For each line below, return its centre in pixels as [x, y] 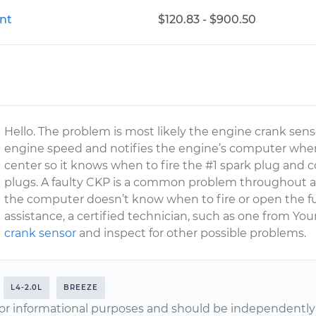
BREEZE [81, 287]
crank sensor [41, 233]
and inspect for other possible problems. [192, 233]
